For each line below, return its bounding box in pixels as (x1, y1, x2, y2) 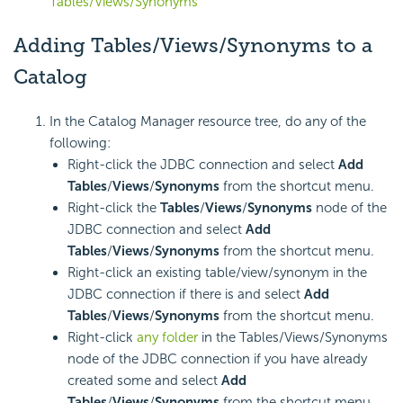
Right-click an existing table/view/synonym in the (67, 264, 367, 282)
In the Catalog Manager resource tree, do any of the (49, 113, 366, 130)
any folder (137, 329, 198, 346)
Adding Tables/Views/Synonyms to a (13, 33, 372, 58)
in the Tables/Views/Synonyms (198, 329, 388, 346)
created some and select (67, 372, 221, 390)
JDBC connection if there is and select (67, 286, 304, 303)
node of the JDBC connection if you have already (67, 351, 367, 368)
